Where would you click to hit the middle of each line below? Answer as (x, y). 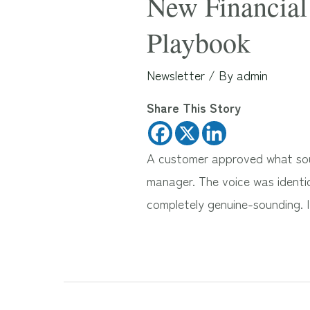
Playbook (199, 42)
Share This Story (194, 108)
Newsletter (176, 75)
